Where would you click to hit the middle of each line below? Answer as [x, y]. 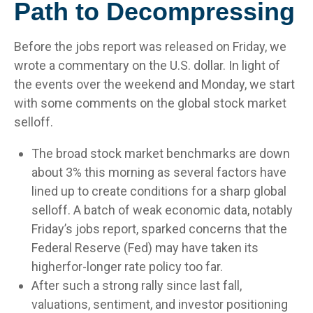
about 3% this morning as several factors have [159, 172]
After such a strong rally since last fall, [137, 285]
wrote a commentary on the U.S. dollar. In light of [147, 65]
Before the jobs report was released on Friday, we [150, 46]
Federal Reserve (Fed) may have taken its [145, 248]
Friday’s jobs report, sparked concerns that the [159, 229]
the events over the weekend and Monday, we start [154, 84]
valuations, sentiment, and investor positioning [160, 304]
